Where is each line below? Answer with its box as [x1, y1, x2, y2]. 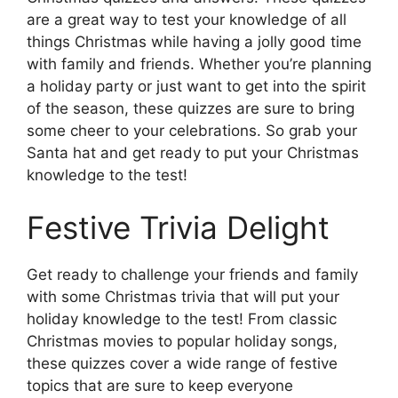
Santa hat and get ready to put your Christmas [27, 143, 359, 162]
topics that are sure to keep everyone [27, 377, 293, 395]
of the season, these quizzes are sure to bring [27, 99, 354, 117]
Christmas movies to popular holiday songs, [27, 332, 338, 351]
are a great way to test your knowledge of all [27, 10, 346, 28]
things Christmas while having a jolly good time [27, 32, 362, 51]
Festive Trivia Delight [27, 209, 330, 247]
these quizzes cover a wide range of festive [27, 354, 338, 373]
